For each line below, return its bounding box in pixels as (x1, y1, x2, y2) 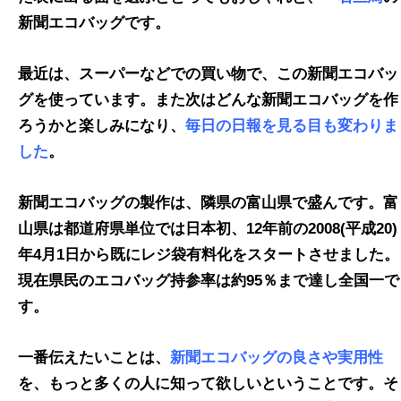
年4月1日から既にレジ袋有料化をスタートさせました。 (18, 246, 399, 264)
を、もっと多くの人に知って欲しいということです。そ (18, 375, 398, 393)
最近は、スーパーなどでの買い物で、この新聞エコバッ (18, 65, 398, 83)
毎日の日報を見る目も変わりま (185, 117, 398, 135)
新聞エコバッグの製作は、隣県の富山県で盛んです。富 (18, 194, 398, 212)
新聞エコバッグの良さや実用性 (170, 349, 383, 367)
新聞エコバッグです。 (18, 14, 170, 32)
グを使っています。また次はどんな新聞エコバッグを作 (18, 91, 398, 109)
